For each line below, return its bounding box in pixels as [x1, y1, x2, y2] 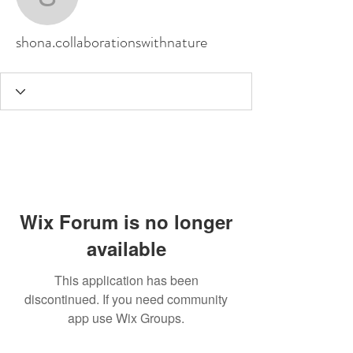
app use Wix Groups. [68, 309, 184, 327]
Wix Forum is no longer [20, 208, 232, 235]
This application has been [54, 271, 199, 289]
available [86, 235, 166, 262]
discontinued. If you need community [24, 290, 228, 308]
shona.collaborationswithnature [16, 31, 207, 54]
